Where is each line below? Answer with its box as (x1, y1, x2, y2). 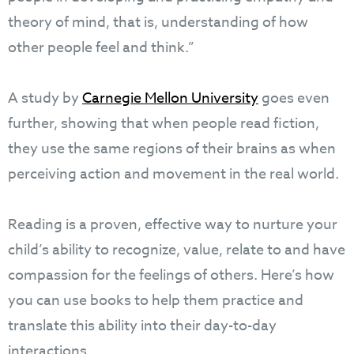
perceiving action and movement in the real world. (8, 163, 342, 185)
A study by (8, 87, 82, 109)
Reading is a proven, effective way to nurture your (8, 213, 337, 235)
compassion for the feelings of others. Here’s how (8, 264, 334, 286)
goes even (258, 87, 330, 109)
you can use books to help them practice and (8, 289, 303, 311)
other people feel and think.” (8, 36, 194, 58)
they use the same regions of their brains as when (8, 137, 336, 160)
